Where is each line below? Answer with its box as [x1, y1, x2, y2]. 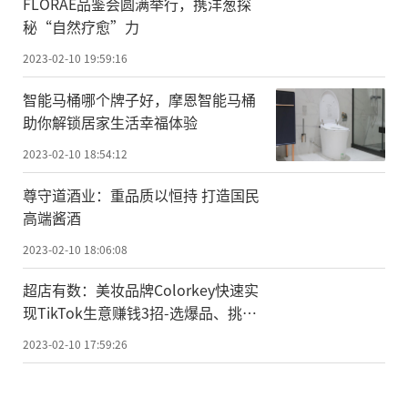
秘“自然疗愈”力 [23, 15, 139, 37]
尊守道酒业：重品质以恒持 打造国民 [23, 183, 260, 206]
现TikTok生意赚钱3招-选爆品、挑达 [23, 301, 257, 324]
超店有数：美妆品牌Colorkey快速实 [23, 279, 259, 301]
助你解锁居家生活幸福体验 [23, 110, 198, 133]
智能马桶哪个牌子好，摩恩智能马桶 [23, 87, 256, 110]
